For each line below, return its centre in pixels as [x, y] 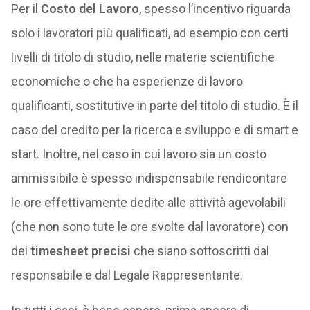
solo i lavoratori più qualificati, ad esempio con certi [149, 33]
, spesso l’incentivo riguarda [215, 9]
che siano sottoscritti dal [200, 251]
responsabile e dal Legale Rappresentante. [127, 275]
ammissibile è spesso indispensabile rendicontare [149, 178]
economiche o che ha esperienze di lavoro [127, 81]
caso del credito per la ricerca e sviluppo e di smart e [154, 130]
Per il [26, 9]
